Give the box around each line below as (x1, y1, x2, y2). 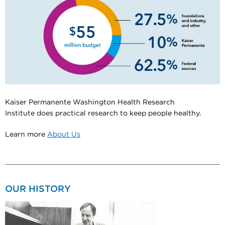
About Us (47, 131, 80, 138)
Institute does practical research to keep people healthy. (5, 109, 201, 117)
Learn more (5, 131, 47, 138)
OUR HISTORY (5, 184, 71, 194)
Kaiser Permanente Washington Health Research (5, 98, 175, 106)
